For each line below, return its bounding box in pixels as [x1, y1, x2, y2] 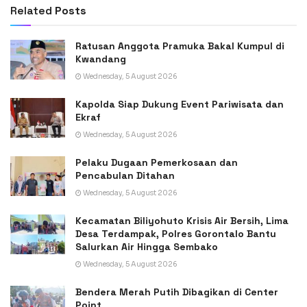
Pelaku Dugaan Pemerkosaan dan [75, 156, 238, 169]
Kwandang [75, 53, 126, 66]
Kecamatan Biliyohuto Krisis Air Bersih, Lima [75, 214, 288, 228]
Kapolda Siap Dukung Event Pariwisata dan [75, 98, 284, 111]
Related [10, 3, 52, 19]
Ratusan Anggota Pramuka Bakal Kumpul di [75, 40, 284, 53]
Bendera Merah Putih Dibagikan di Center [75, 286, 278, 299]
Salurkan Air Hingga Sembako [75, 241, 218, 254]
